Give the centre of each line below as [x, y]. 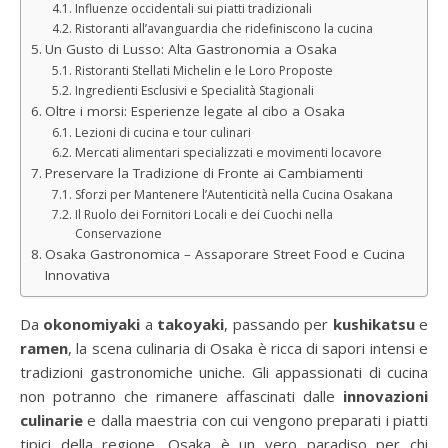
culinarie [51, 419]
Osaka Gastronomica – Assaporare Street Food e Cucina [224, 253]
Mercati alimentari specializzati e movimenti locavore [228, 152]
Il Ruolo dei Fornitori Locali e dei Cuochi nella [203, 214]
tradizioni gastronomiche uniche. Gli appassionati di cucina [224, 371]
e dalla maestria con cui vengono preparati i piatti [255, 419]
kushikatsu [373, 323]
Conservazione [118, 233]
